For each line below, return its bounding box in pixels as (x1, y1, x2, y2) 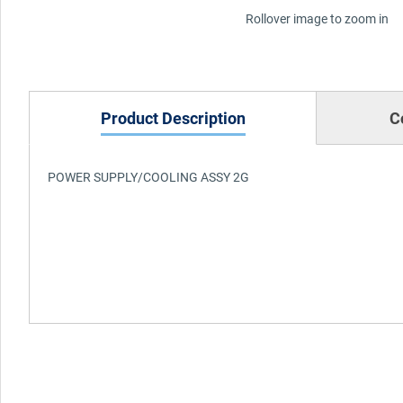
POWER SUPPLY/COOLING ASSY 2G (48, 167, 249, 185)
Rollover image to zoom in (245, 9, 389, 27)
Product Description (100, 106, 246, 129)
